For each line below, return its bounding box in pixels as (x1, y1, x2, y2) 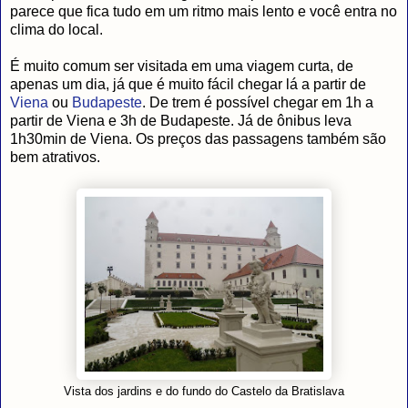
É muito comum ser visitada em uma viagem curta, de (10, 57, 353, 74)
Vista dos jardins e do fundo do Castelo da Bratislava (64, 384, 344, 398)
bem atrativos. (10, 148, 100, 165)
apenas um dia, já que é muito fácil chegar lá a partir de (10, 76, 366, 92)
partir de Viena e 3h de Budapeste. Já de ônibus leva (10, 112, 352, 128)
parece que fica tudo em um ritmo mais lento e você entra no (10, 3, 397, 19)
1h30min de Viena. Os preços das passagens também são (10, 130, 386, 147)
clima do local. (10, 21, 103, 37)
